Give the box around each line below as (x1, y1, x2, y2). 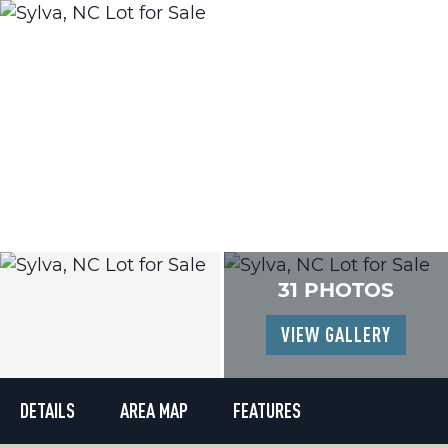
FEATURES (233, 399, 301, 422)
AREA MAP (120, 399, 188, 422)
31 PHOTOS (278, 278, 394, 302)
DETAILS (20, 399, 75, 422)
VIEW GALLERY (281, 323, 391, 346)
